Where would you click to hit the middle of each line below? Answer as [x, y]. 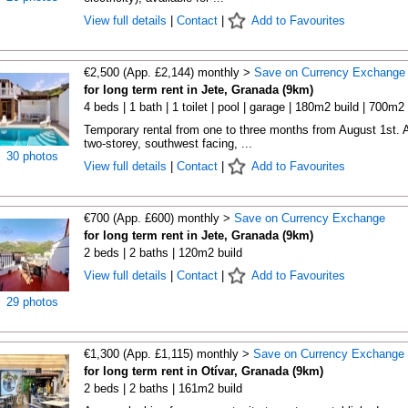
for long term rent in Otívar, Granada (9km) [203, 371]
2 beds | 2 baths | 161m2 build [163, 388]
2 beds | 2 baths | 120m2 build [163, 253]
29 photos [32, 302]
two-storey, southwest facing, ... [168, 143]
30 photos [32, 156]
